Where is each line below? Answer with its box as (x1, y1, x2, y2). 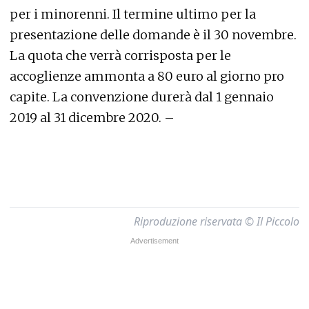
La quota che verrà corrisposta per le (10, 48, 231, 63)
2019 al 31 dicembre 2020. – (10, 110, 175, 126)
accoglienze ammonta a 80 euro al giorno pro (10, 68, 284, 84)
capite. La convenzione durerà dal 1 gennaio (10, 89, 274, 105)
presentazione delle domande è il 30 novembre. (10, 27, 297, 43)
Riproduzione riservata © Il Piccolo (134, 214, 299, 229)
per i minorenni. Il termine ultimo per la (10, 6, 256, 22)
